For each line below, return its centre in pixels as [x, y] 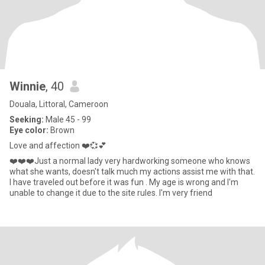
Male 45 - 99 [67, 119]
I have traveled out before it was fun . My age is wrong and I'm [124, 182]
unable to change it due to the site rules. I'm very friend [186, 193]
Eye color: [29, 130]
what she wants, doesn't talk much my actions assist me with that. [132, 172]
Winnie [28, 86]
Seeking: [27, 119]
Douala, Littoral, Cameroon [59, 104]
